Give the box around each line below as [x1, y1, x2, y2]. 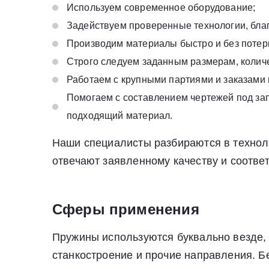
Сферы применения [52, 201, 199, 217]
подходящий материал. [66, 110, 173, 121]
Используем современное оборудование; [66, 2, 256, 13]
